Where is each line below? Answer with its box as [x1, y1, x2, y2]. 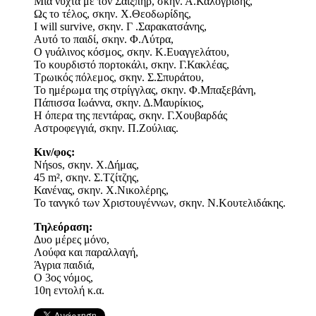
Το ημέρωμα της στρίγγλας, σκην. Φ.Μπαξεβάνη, [34, 84, 256, 97]
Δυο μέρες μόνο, [34, 233, 109, 246]
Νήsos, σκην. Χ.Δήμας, [34, 159, 139, 171]
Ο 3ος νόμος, [34, 272, 93, 284]
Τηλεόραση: [34, 221, 92, 233]
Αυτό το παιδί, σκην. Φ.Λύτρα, [34, 33, 174, 46]
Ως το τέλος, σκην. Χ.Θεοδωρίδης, [34, 8, 191, 20]
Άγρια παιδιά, [34, 259, 95, 272]
